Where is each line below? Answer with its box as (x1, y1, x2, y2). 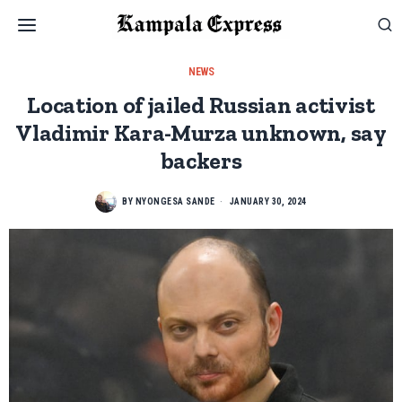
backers (160, 147, 242, 175)
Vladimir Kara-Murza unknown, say (15, 119, 387, 147)
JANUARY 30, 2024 (227, 197, 307, 206)
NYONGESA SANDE (135, 197, 215, 206)
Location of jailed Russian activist (27, 92, 375, 119)
